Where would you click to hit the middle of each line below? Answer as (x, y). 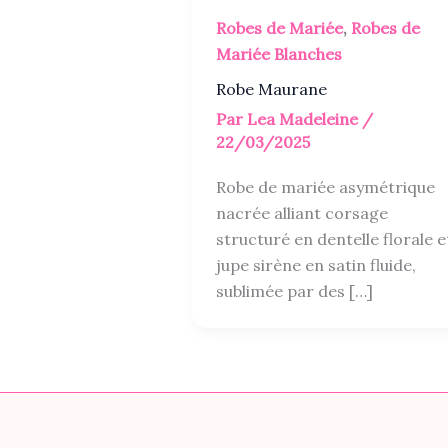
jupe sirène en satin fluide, (316, 264)
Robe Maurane (271, 88)
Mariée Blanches (279, 54)
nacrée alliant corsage (302, 212)
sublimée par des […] (294, 290)
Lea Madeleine (304, 119)
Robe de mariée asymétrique (325, 186)
